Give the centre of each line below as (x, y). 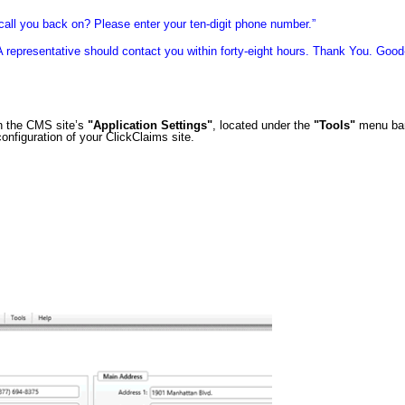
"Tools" (337, 126)
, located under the (264, 126)
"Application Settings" (151, 126)
